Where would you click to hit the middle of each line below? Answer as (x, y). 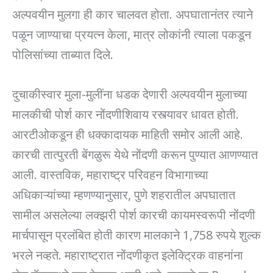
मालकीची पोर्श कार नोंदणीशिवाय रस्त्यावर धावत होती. (126, 113)
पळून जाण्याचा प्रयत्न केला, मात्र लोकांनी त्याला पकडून (132, 33)
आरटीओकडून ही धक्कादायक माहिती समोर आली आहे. (128, 133)
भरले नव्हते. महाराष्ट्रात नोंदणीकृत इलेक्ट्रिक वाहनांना (128, 254)
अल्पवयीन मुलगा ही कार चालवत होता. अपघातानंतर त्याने (133, 13)
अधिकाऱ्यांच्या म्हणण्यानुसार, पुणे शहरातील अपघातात (124, 193)
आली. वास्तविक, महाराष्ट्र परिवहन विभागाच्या (110, 173)
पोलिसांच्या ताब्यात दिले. (63, 53)
